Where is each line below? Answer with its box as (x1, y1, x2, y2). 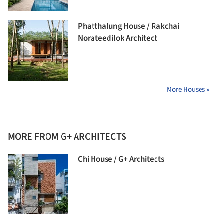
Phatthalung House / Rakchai (78, 20, 179, 32)
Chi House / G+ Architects (78, 154, 164, 166)
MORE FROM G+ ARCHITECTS (8, 130, 126, 144)
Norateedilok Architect (78, 32, 157, 45)
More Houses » (167, 84, 209, 95)
